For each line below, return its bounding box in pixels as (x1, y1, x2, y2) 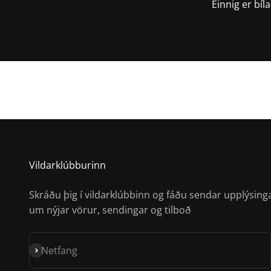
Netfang (41, 243, 77, 257)
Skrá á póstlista (28, 243, 98, 257)
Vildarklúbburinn (29, 158, 106, 172)
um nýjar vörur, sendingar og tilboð (29, 203, 191, 217)
